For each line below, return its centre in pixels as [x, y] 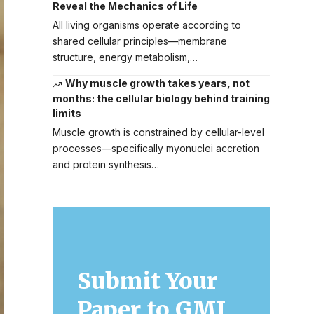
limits [67, 113]
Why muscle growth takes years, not [158, 83]
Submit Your [147, 281]
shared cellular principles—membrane [139, 41]
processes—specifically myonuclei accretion [156, 148]
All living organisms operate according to [146, 25]
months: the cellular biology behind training [161, 98]
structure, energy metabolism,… [125, 57]
